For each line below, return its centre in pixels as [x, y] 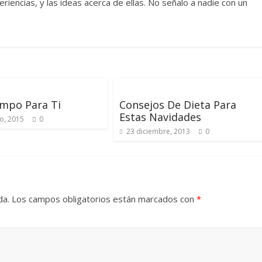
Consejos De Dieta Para [178, 105]
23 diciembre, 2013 [158, 131]
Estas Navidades [160, 117]
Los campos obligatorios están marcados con [104, 199]
